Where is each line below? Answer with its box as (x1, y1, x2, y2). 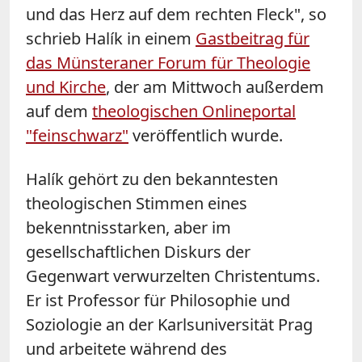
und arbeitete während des (26, 337, 227, 360)
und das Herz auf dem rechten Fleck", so (26, 2, 326, 25)
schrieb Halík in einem (26, 27, 196, 49)
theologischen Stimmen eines (26, 192, 247, 214)
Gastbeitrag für (196, 27, 309, 49)
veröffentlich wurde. (128, 124, 283, 146)
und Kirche (26, 75, 106, 98)
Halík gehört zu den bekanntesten (26, 167, 278, 190)
